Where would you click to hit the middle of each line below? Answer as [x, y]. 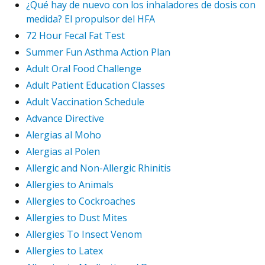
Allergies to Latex [64, 251]
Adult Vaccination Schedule [85, 101]
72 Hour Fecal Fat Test [75, 35]
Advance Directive [65, 118]
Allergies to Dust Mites [77, 217]
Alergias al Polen [63, 151]
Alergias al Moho [64, 135]
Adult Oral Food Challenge [84, 68]
